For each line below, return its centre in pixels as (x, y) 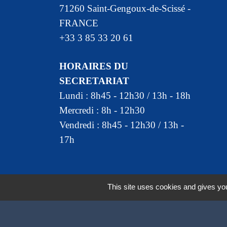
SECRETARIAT (94, 81)
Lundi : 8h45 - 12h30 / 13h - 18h (125, 95)
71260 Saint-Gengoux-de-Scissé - (125, 9)
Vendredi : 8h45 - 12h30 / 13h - (122, 125)
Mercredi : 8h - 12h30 (102, 110)
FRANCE (79, 23)
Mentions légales (92, 188)
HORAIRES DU (94, 66)
